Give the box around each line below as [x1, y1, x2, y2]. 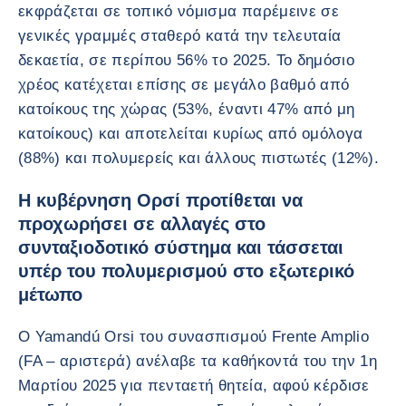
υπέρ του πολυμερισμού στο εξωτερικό [18, 261, 354, 281]
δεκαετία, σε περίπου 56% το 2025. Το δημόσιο [18, 52, 354, 69]
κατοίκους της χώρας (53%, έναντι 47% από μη [18, 101, 355, 118]
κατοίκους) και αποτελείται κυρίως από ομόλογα [18, 125, 363, 142]
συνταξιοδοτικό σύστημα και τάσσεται [18, 237, 343, 257]
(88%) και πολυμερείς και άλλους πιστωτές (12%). [18, 150, 379, 167]
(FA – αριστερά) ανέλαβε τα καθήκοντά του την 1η [18, 353, 377, 370]
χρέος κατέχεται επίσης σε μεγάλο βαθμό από [18, 76, 350, 93]
